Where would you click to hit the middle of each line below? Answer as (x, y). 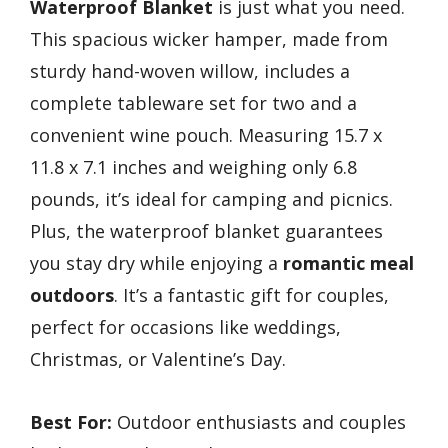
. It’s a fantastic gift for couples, (251, 295)
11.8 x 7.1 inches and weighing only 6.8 (193, 167)
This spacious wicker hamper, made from (209, 39)
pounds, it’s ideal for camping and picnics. (211, 199)
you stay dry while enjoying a (156, 263)
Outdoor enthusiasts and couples (259, 421)
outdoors (72, 295)
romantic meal (348, 263)
